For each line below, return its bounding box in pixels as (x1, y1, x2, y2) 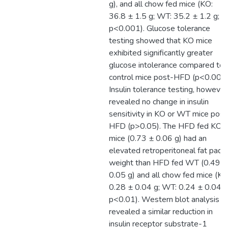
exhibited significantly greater (109, 47, 213, 59)
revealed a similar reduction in (109, 206, 213, 217)
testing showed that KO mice (109, 35, 212, 46)
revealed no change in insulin (109, 96, 209, 107)
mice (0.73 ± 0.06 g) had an (109, 133, 207, 144)
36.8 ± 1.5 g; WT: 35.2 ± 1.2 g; (109, 11, 219, 22)
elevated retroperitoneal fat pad (109, 145, 222, 156)
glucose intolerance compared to (109, 60, 224, 71)
